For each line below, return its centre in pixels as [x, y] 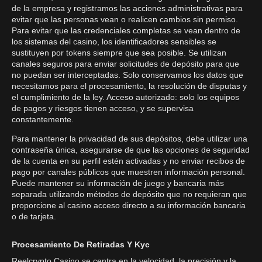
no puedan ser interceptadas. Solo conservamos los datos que [127, 75]
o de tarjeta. [34, 216]
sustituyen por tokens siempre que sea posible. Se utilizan [119, 53]
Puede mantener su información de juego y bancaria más [118, 183]
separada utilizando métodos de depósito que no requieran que [129, 194]
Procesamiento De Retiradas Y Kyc [81, 244]
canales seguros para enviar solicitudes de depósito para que [125, 64]
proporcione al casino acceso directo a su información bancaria [129, 205]
